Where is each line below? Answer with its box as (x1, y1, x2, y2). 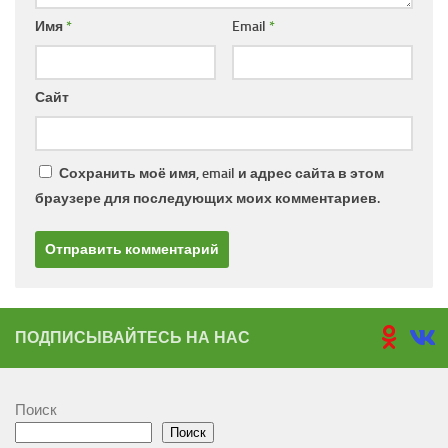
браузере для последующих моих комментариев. (35, 190, 380, 208)
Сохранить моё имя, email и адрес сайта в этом (59, 165, 384, 183)
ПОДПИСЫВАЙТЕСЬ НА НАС (15, 328, 250, 348)
